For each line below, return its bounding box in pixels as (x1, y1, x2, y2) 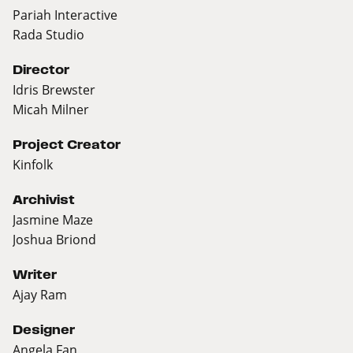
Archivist (13, 193, 75, 207)
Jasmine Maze (13, 211, 93, 229)
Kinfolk (13, 156, 53, 173)
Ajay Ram (13, 286, 67, 303)
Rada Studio (13, 26, 84, 43)
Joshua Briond (13, 231, 96, 248)
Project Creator (13, 138, 121, 152)
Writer (13, 268, 57, 282)
